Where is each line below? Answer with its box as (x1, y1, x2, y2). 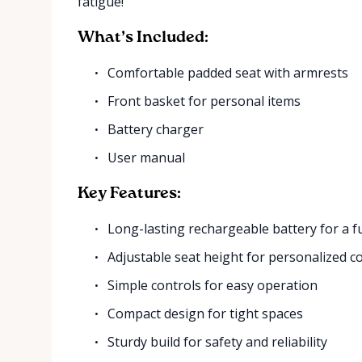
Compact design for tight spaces (107, 305, 304, 322)
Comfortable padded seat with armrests (107, 64, 349, 82)
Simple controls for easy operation (107, 276, 318, 294)
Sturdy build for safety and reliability (107, 333, 328, 351)
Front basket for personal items (107, 92, 301, 110)
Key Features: (78, 186, 181, 202)
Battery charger (107, 120, 204, 138)
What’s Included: (78, 30, 208, 46)
